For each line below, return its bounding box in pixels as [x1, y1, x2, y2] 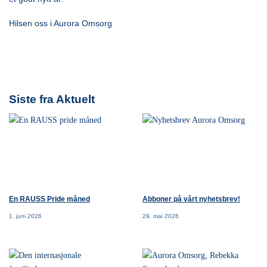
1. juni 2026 [9, 212, 42, 219]
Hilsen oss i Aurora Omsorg [9, 18, 112, 29]
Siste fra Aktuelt [9, 92, 95, 105]
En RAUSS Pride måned [9, 195, 90, 204]
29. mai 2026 [142, 212, 179, 219]
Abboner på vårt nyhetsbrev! [142, 195, 240, 204]
